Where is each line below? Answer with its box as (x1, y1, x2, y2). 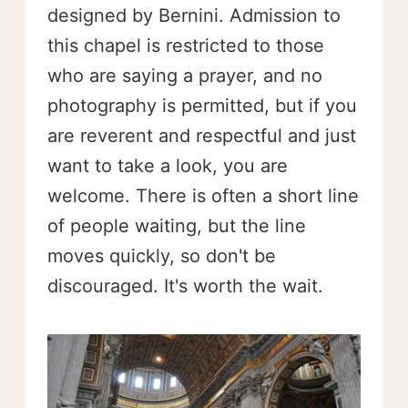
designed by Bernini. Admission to (47, 4, 341, 26)
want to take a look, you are (47, 154, 288, 177)
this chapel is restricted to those (47, 34, 324, 56)
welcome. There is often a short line (47, 184, 359, 207)
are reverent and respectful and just (47, 124, 356, 147)
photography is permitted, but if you (47, 94, 357, 117)
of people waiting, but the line (47, 214, 306, 237)
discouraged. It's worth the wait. (47, 274, 323, 297)
